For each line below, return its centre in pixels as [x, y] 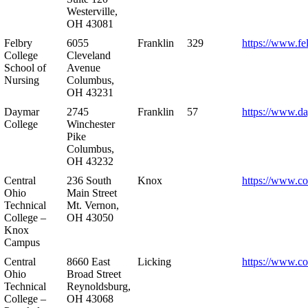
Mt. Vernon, [93, 205]
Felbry [18, 43]
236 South [89, 180]
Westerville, [92, 11]
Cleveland [89, 55]
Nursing [22, 80]
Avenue [84, 67]
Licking [154, 261]
